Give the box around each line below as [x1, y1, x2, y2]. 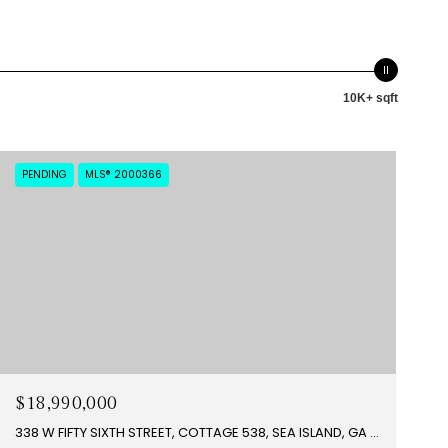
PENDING [21, 167, 67, 182]
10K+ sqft [343, 91, 398, 105]
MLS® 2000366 [84, 167, 162, 182]
